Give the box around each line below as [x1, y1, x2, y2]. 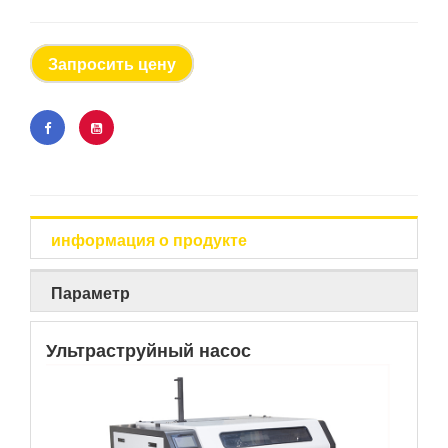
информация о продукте [51, 227, 247, 251]
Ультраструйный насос [46, 340, 251, 361]
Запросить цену [48, 51, 176, 75]
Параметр [51, 280, 130, 304]
